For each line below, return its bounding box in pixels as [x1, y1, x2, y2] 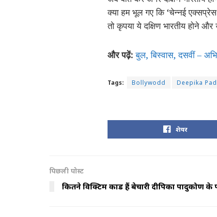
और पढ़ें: [108, 48, 133, 61]
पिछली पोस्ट [49, 166, 84, 176]
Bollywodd [132, 78, 166, 87]
